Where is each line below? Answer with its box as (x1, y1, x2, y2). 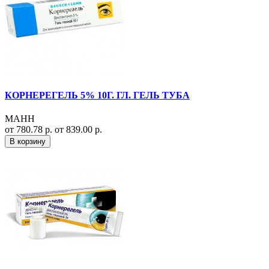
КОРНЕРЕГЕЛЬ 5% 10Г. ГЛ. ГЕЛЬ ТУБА (5, 89, 190, 100)
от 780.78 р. (5, 124, 55, 135)
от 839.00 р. (55, 124, 102, 135)
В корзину (10, 137, 46, 147)
